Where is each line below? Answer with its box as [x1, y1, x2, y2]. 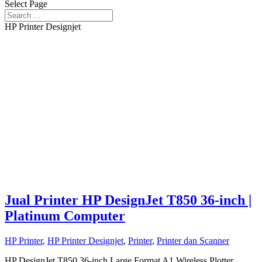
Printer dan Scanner [157, 235, 229, 246]
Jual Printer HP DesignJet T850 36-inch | [5, 192, 251, 208]
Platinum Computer [5, 208, 125, 223]
